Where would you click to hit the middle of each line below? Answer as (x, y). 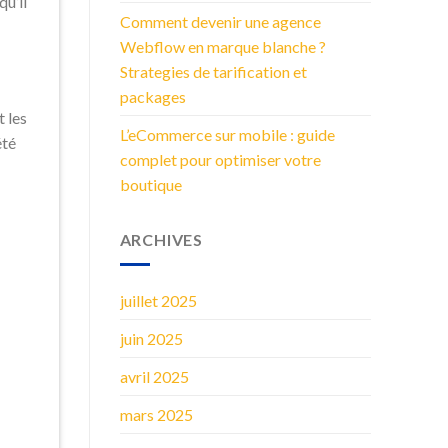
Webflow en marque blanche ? (222, 47)
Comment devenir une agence (220, 22)
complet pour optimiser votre (220, 160)
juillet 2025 (158, 300)
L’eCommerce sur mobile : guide (227, 135)
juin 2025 (151, 338)
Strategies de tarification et (213, 72)
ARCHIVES (161, 240)
